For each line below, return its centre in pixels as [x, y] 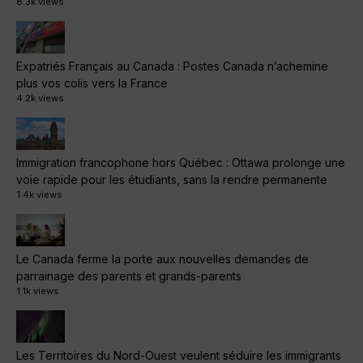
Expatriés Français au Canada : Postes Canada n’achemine [172, 66]
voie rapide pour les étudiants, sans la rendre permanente [172, 180]
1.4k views [39, 195]
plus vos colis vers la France [92, 83]
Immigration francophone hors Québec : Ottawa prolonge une [181, 163]
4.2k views [40, 98]
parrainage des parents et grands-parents [129, 276]
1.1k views [38, 291]
